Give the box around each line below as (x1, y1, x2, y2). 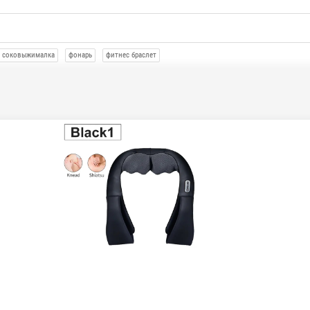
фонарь (69, 51, 92, 60)
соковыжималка (2, 51, 55, 60)
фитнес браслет (106, 51, 156, 60)
